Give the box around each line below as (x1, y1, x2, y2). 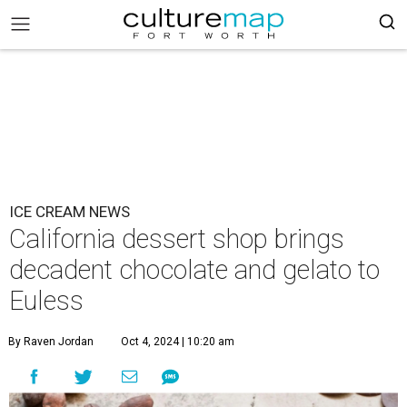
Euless (9, 285, 84, 316)
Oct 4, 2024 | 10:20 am (121, 335, 234, 348)
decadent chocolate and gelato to (9, 254, 380, 285)
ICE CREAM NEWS (9, 203, 130, 221)
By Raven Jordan (8, 335, 94, 348)
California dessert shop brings (9, 223, 344, 254)
